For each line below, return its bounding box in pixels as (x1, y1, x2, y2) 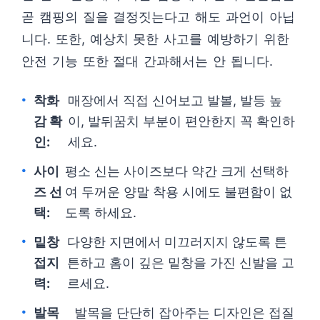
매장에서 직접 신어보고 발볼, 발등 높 (68, 93, 283, 108)
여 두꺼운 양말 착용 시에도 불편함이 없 (65, 184, 293, 199)
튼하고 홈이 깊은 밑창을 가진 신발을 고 (66, 255, 294, 270)
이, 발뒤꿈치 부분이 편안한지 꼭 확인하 (68, 114, 296, 129)
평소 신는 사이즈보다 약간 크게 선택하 (65, 164, 289, 179)
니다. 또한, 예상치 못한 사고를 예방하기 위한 (21, 31, 289, 46)
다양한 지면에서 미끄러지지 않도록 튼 (66, 234, 287, 249)
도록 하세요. (65, 205, 137, 220)
